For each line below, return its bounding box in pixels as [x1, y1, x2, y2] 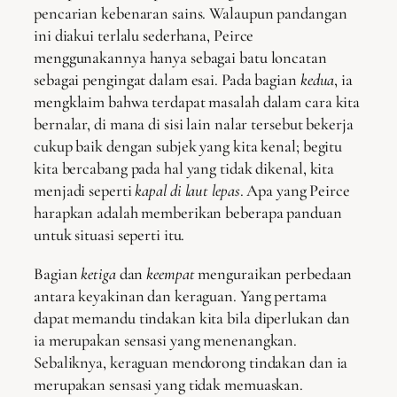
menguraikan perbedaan [194, 263, 353, 284]
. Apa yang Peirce [239, 181, 350, 201]
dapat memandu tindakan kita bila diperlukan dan [34, 307, 351, 328]
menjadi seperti [34, 181, 136, 201]
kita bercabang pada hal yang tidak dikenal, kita [34, 159, 335, 179]
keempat [146, 263, 195, 284]
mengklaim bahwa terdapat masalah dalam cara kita [34, 92, 361, 113]
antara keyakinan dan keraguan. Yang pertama [34, 285, 327, 306]
